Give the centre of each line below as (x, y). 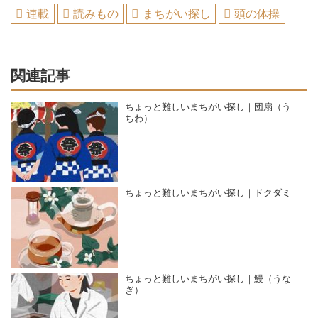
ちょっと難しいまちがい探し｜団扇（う (208, 107)
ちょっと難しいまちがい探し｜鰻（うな (208, 279)
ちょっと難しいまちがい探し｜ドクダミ (208, 193)
